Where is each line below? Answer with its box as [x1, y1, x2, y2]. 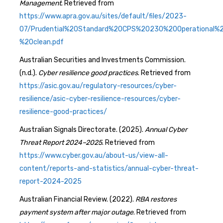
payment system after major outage [19, 208, 133, 217]
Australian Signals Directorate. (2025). [19, 125, 145, 134]
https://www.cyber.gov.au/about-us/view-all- [19, 151, 168, 160]
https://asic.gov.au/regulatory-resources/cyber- [19, 81, 177, 90]
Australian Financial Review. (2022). [19, 195, 135, 204]
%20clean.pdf [19, 37, 64, 46]
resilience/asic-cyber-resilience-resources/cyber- [19, 94, 181, 103]
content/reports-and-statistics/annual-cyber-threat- [19, 164, 199, 173]
